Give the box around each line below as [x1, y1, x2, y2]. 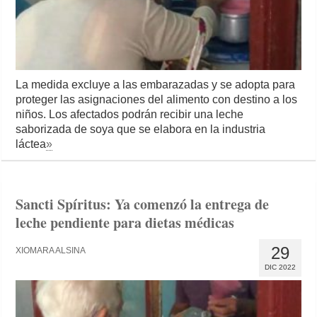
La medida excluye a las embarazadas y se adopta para [16, 79, 296, 91]
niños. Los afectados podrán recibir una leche [16, 108, 244, 121]
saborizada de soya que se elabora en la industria [16, 123, 266, 136]
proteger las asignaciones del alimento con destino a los [16, 93, 298, 106]
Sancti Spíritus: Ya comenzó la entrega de [16, 194, 270, 215]
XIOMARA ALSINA [16, 246, 86, 256]
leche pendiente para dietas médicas [16, 212, 235, 234]
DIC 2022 [264, 263, 296, 272]
